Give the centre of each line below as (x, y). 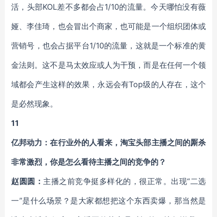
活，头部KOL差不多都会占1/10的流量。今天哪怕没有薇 (108, 7)
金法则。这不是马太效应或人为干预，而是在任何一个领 (108, 65)
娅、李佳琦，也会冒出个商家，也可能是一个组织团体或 (108, 26)
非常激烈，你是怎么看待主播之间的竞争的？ (89, 162)
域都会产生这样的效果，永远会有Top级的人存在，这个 (108, 84)
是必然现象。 (34, 104)
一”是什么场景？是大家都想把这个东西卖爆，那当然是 (108, 201)
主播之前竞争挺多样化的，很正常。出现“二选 (124, 181)
